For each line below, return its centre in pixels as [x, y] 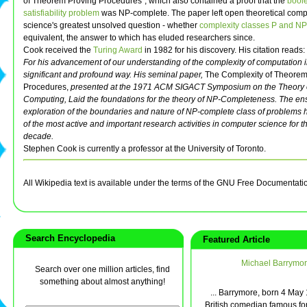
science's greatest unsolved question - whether [111, 26]
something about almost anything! [102, 282]
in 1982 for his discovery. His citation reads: [224, 50]
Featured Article [234, 240]
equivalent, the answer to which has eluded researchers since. [139, 38]
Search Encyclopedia [67, 238]
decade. [38, 137]
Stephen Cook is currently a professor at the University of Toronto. [145, 149]
